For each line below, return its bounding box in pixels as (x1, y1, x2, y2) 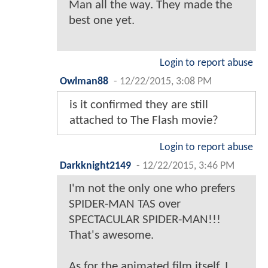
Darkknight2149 (60, 161, 131, 172)
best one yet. (69, 14, 135, 28)
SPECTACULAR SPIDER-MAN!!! (69, 214, 221, 227)
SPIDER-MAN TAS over (69, 198, 181, 211)
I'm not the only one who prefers (69, 182, 235, 196)
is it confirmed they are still (69, 99, 208, 112)
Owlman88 (60, 77, 108, 87)
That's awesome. (69, 229, 154, 242)
